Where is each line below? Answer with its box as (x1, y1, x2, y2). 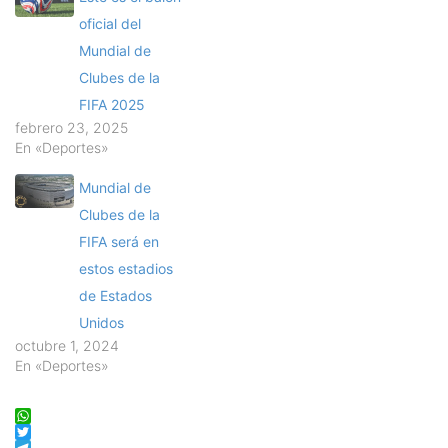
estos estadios (79, 260, 174, 278)
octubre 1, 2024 (15, 337, 119, 355)
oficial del (79, 15, 142, 33)
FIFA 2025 (79, 96, 146, 114)
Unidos (79, 314, 125, 332)
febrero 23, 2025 (15, 119, 128, 137)
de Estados (79, 287, 153, 305)
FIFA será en (79, 233, 160, 251)
